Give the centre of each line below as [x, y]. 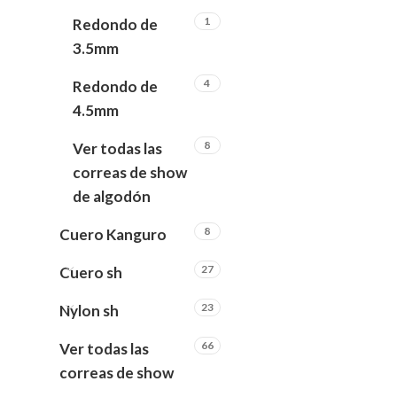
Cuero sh [91, 272]
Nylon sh [89, 311]
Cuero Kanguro [113, 234]
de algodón [112, 196]
